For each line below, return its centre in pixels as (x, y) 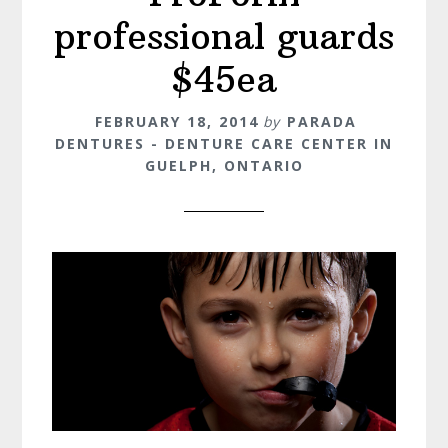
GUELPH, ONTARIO (224, 165)
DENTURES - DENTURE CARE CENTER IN (224, 143)
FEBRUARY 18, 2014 (177, 121)
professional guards (224, 36)
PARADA (322, 121)
